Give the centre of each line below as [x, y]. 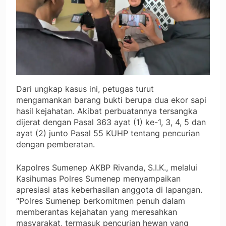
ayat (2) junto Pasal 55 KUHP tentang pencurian [108, 133]
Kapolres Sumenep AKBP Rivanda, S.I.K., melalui [107, 168]
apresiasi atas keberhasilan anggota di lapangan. [109, 190]
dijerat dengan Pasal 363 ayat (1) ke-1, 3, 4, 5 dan [111, 122]
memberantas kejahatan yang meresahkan [97, 212]
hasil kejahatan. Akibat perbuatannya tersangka [107, 111]
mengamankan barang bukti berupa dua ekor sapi [111, 100]
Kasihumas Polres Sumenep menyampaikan [98, 179]
